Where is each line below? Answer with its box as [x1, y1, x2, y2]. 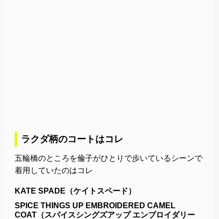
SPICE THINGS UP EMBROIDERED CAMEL [15, 201, 175, 210]
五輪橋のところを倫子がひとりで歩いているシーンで [15, 153, 202, 162]
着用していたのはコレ [15, 166, 93, 175]
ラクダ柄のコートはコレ [21, 133, 123, 144]
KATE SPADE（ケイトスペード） [15, 186, 136, 195]
